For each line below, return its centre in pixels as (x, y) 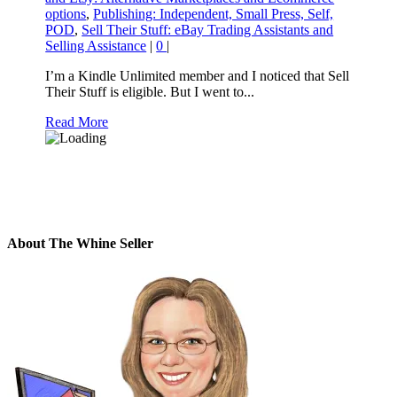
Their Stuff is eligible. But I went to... (150, 92)
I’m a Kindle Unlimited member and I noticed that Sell (198, 76)
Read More (77, 122)
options (66, 14)
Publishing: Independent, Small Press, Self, (214, 14)
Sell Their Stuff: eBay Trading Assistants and (208, 30)
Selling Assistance (96, 46)
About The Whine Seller (80, 244)
